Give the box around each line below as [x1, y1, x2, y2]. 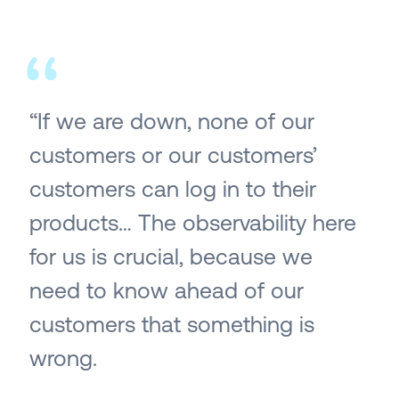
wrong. [29, 346, 97, 371]
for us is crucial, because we [29, 244, 313, 270]
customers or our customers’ [29, 142, 317, 168]
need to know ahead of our [29, 278, 304, 304]
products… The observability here [29, 210, 356, 236]
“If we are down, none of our [29, 109, 314, 134]
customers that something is [29, 312, 314, 338]
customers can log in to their [29, 176, 316, 202]
